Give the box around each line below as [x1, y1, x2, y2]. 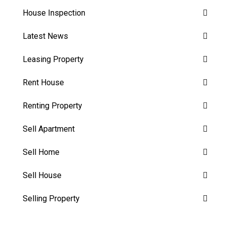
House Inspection [23, 8, 85, 18]
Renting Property [23, 100, 82, 110]
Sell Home [23, 147, 60, 157]
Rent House [23, 77, 64, 87]
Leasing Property [23, 54, 84, 64]
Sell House [23, 170, 62, 180]
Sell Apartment [23, 124, 75, 134]
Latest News [23, 31, 68, 41]
